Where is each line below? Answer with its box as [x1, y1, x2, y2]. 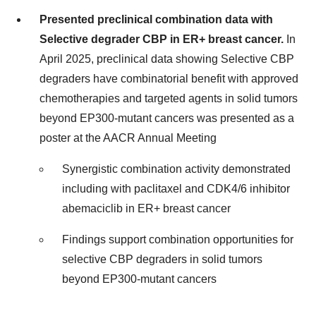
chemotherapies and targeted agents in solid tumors [39, 92, 298, 104]
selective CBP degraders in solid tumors [62, 253, 262, 265]
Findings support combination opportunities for [62, 233, 293, 245]
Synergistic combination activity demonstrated [62, 162, 291, 175]
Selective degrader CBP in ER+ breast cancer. [39, 32, 284, 45]
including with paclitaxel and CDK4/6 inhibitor [62, 182, 290, 195]
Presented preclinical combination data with [39, 13, 273, 25]
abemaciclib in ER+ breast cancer [62, 202, 231, 214]
